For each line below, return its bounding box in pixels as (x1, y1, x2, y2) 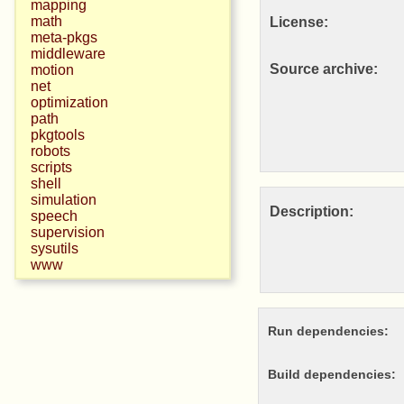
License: (279, 14, 328, 31)
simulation (31, 192, 96, 207)
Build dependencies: (277, 366, 397, 381)
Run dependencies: (277, 324, 390, 339)
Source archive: (280, 61, 378, 78)
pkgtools (31, 127, 85, 142)
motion (31, 62, 74, 78)
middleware (31, 46, 106, 61)
